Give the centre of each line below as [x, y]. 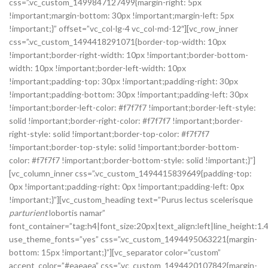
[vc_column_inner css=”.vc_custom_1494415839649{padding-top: [130, 173]
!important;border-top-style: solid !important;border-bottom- [124, 147]
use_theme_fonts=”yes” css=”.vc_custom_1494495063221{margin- [133, 239]
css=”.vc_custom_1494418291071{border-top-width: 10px [118, 42]
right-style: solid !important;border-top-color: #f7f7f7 [109, 134]
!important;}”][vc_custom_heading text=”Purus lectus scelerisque [131, 200]
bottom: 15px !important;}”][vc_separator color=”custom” [115, 252]
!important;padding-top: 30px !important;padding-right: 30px [124, 81]
